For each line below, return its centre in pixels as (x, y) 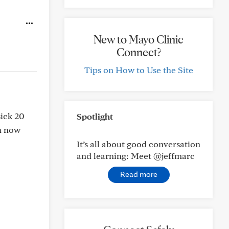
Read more (139, 174)
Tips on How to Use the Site (139, 70)
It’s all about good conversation (139, 144)
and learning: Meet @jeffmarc (136, 156)
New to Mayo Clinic (139, 39)
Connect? (139, 52)
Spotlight (95, 116)
